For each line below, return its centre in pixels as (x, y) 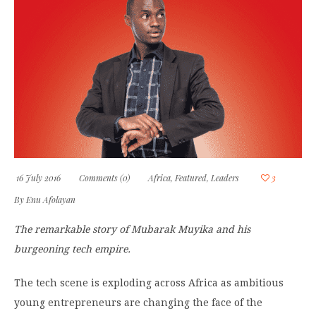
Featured (191, 177)
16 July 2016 (37, 177)
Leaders (225, 177)
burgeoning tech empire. (72, 249)
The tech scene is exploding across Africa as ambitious (149, 282)
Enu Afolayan (51, 199)
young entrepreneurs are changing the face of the (138, 302)
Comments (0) (104, 177)
